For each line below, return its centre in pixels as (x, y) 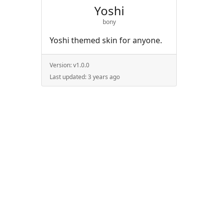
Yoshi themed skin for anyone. (106, 40)
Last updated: (69, 77)
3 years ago (104, 77)
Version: (61, 65)
